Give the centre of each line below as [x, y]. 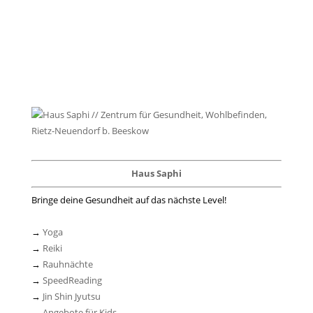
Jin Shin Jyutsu [71, 297]
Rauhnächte [67, 264]
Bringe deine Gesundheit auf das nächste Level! [129, 200]
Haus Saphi [156, 174]
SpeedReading [72, 281]
